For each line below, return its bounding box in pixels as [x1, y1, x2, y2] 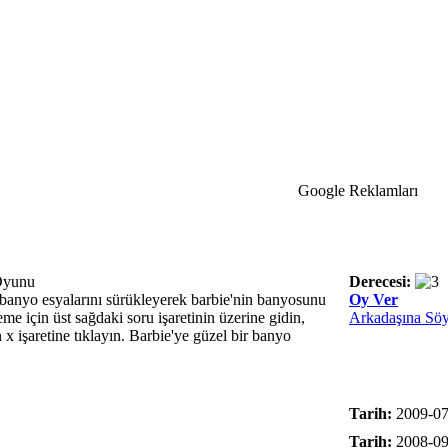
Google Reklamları [297, 182, 418, 199]
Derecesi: [349, 273, 411, 290]
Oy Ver [349, 291, 398, 308]
